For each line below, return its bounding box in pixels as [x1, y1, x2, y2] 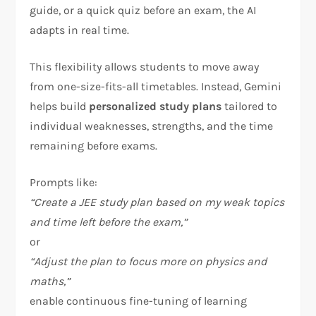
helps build [30, 99, 90, 113]
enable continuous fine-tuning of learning [30, 293, 248, 308]
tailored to [221, 99, 278, 113]
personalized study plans [89, 99, 222, 113]
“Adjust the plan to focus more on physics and [30, 254, 267, 268]
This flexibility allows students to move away [30, 59, 260, 73]
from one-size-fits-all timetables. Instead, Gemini [30, 79, 282, 93]
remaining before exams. [30, 138, 158, 152]
